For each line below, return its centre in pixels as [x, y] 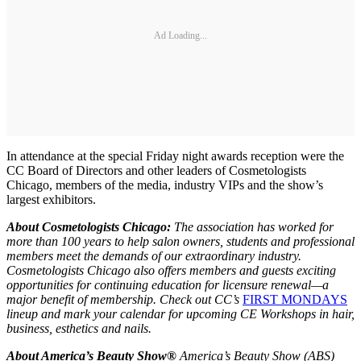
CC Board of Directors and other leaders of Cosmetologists [156, 171]
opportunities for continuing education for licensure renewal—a [168, 285]
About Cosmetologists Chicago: [89, 227]
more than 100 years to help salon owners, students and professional [180, 242]
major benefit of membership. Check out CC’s [124, 300]
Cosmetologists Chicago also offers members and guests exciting [171, 271]
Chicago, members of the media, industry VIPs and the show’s [165, 185]
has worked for [295, 227]
